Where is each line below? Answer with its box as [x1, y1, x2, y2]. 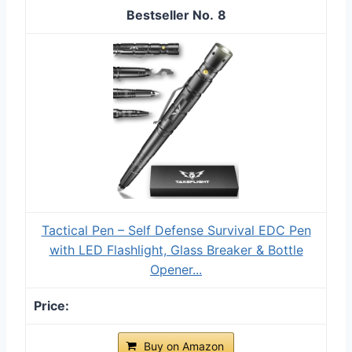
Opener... [150, 262, 202, 278]
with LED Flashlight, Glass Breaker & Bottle [49, 242, 303, 258]
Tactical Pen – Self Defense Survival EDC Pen [41, 222, 311, 239]
